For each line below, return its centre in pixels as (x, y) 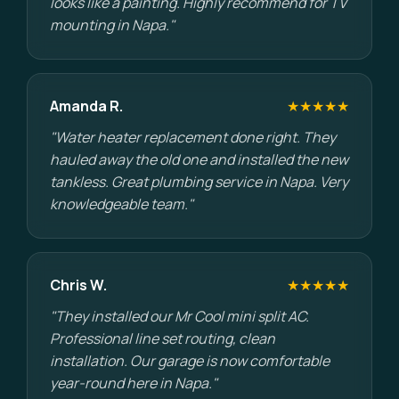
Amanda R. (86, 106)
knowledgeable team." (122, 204)
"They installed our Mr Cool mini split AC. (179, 316)
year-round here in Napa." (134, 383)
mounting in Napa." (112, 25)
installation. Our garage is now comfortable (190, 361)
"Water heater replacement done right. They (193, 137)
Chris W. (78, 285)
